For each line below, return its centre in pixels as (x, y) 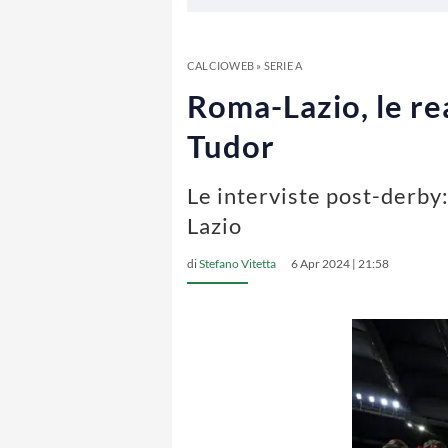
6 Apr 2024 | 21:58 (340, 263)
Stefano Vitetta (237, 263)
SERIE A (283, 65)
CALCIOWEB (220, 65)
